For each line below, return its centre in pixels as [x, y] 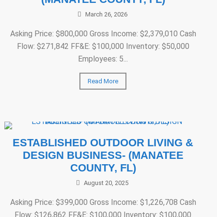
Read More [103, 81]
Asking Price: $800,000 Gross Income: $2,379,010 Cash [103, 34]
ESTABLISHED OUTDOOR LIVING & [103, 143]
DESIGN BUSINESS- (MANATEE [103, 155]
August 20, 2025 [106, 183]
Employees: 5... [103, 59]
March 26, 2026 [106, 14]
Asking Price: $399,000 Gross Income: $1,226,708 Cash [103, 202]
